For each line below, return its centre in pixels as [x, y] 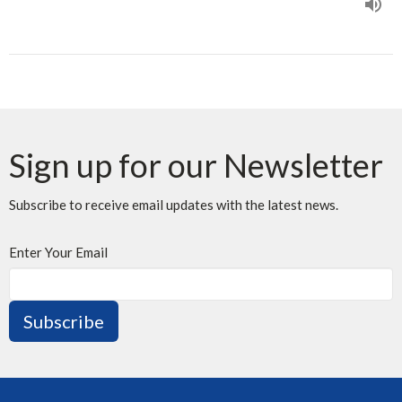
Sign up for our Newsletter [196, 165]
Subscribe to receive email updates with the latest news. [174, 204]
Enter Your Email [58, 252]
